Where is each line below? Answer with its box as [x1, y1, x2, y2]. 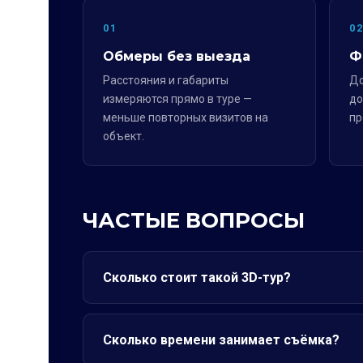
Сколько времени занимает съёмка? [103, 332, 340, 348]
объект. [103, 130, 144, 143]
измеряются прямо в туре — [103, 92, 252, 105]
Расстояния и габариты [103, 74, 228, 87]
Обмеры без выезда [103, 49, 250, 64]
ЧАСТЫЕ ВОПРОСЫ [83, 207, 305, 233]
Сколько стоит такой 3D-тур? [103, 270, 291, 285]
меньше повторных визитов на [103, 111, 268, 124]
